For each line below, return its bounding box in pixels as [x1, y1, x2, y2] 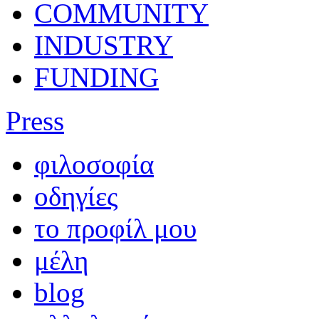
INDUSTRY [34, 29, 173, 61]
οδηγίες [34, 180, 117, 211]
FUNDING [34, 61, 159, 93]
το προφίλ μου [34, 212, 197, 244]
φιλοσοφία [34, 148, 154, 179]
